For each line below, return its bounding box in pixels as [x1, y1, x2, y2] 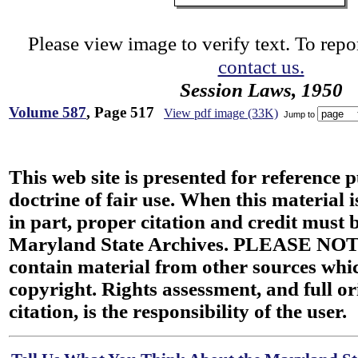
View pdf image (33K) [164, 106, 278, 120]
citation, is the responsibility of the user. [9, 300, 347, 322]
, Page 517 [86, 104, 154, 121]
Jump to [281, 109, 317, 119]
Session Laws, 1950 [179, 78, 343, 101]
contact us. [217, 55, 304, 78]
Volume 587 [9, 104, 86, 121]
